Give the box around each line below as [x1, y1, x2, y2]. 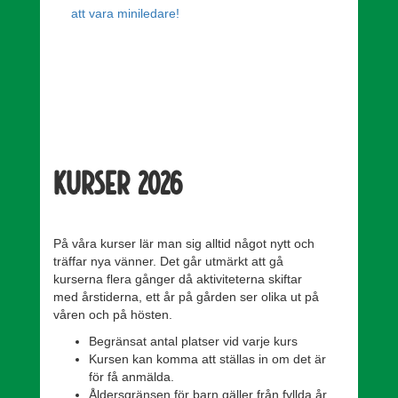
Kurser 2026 [53, 163, 182, 201]
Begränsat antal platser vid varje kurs [89, 334, 298, 348]
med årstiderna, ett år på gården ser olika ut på [53, 290, 319, 304]
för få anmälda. [89, 370, 174, 384]
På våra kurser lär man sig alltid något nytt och [53, 236, 314, 251]
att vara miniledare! [71, 6, 179, 20]
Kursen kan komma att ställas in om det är [89, 352, 326, 366]
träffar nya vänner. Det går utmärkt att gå [53, 254, 283, 268]
